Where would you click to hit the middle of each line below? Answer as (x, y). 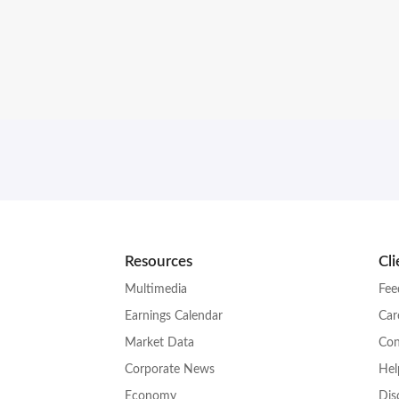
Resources (159, 261)
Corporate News (170, 369)
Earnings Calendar (174, 316)
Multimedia (156, 289)
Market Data (159, 342)
